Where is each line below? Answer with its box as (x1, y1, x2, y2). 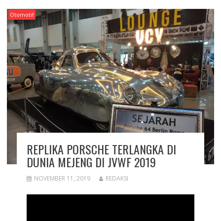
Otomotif (9, 11, 34, 18)
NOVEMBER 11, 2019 (34, 174, 90, 183)
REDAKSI (105, 174, 128, 183)
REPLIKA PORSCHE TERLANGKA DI (26, 140, 176, 158)
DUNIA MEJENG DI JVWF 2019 (26, 153, 156, 171)
